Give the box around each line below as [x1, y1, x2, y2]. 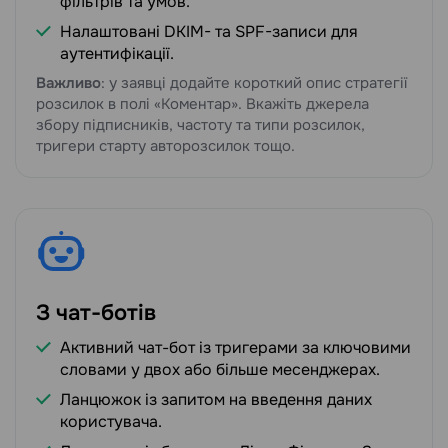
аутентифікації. [60, 43, 174, 65]
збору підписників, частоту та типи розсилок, [36, 115, 365, 136]
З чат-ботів [36, 299, 156, 328]
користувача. [60, 411, 162, 433]
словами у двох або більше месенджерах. [60, 359, 380, 381]
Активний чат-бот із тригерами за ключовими [60, 337, 411, 359]
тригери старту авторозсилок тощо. [36, 136, 295, 157]
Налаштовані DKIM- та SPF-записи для [60, 21, 358, 43]
